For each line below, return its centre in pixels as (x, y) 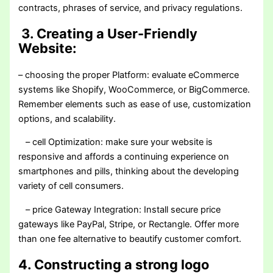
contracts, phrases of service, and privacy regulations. (131, 8)
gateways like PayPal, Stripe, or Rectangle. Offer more (129, 225)
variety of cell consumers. (71, 186)
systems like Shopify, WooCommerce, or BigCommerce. (134, 89)
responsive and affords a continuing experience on (124, 157)
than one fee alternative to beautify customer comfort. (130, 239)
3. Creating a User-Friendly (108, 33)
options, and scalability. (67, 119)
